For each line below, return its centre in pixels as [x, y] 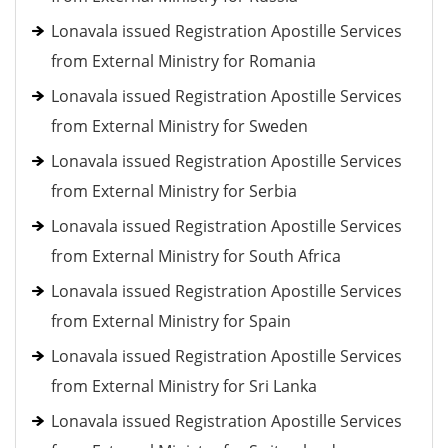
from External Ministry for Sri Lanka [184, 386]
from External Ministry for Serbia [174, 191]
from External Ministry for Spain [171, 321]
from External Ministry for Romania [183, 61]
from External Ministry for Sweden [179, 126]
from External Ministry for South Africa [196, 256]
